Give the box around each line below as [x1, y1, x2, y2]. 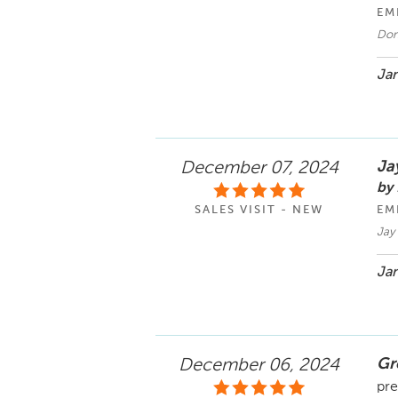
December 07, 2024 [179, 159, 338, 178]
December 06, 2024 [179, 356, 340, 375]
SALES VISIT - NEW [195, 203, 324, 216]
